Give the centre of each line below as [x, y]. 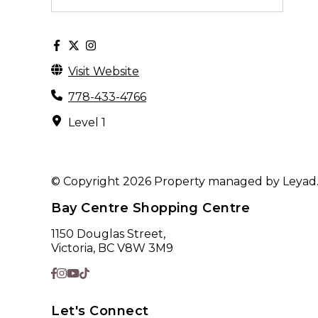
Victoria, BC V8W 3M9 [112, 248]
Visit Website [104, 71]
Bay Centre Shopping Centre [150, 208]
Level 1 [87, 122]
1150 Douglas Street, [108, 234]
